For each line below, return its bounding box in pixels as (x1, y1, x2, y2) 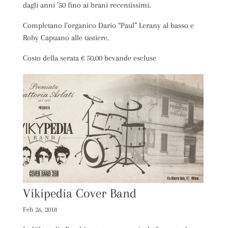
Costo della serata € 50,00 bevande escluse (22, 53, 156, 63)
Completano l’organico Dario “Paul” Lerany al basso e (22, 20, 194, 30)
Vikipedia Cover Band (22, 186, 136, 201)
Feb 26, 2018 (22, 206, 57, 214)
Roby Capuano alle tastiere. (22, 33, 109, 42)
